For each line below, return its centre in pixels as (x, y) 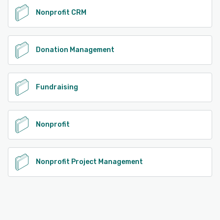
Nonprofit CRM (61, 12)
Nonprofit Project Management (89, 162)
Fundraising (57, 87)
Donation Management (75, 50)
